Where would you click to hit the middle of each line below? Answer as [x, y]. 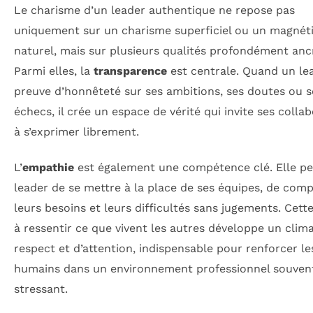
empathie [48, 168]
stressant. [41, 289]
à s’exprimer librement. [77, 131]
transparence [130, 71]
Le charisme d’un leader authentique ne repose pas [154, 10]
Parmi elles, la [54, 71]
